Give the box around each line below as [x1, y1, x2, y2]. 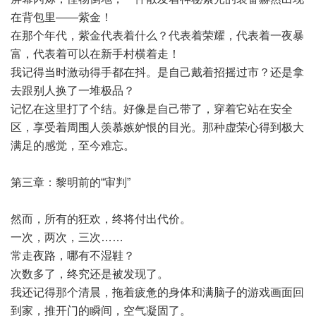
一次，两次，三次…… [11, 231, 123, 243]
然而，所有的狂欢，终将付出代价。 [11, 213, 191, 225]
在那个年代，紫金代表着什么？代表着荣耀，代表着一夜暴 [11, 30, 304, 42]
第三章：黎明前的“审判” [11, 176, 130, 188]
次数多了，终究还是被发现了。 [11, 268, 169, 280]
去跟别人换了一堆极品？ [11, 85, 135, 97]
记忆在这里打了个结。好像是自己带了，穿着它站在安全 [11, 103, 293, 115]
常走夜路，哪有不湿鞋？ [11, 250, 135, 262]
